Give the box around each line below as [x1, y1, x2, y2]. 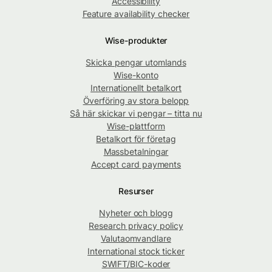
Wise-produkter [104, 35, 168, 46]
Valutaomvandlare [101, 233, 171, 244]
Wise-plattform [107, 121, 165, 132]
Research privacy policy [89, 220, 183, 231]
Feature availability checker [82, 8, 190, 19]
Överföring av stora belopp [83, 95, 189, 106]
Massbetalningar [103, 146, 169, 157]
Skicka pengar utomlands [86, 57, 186, 68]
